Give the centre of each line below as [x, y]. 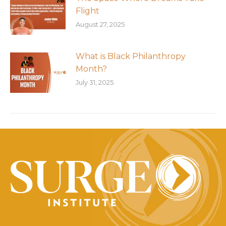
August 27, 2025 [100, 24]
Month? [91, 69]
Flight [88, 11]
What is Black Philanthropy [131, 56]
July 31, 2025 [95, 82]
